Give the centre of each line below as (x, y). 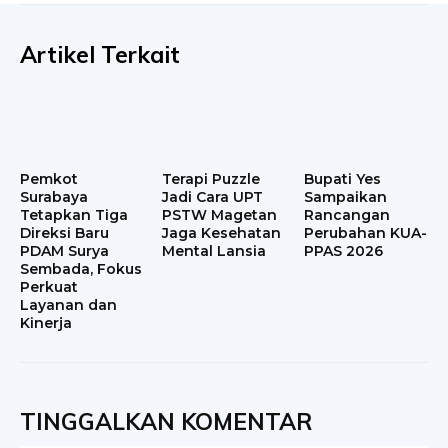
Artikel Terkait (100, 54)
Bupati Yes (342, 179)
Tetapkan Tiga (74, 215)
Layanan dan (68, 305)
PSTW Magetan (219, 215)
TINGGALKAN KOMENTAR (166, 422)
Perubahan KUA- (365, 233)
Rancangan (346, 215)
